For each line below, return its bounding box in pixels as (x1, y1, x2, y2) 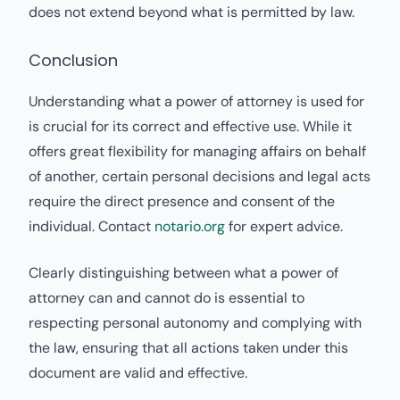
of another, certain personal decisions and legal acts (29, 167, 371, 186)
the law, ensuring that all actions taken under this (29, 338, 348, 357)
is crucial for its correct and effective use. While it (29, 117, 352, 136)
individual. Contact (29, 217, 154, 236)
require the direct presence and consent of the (29, 192, 335, 211)
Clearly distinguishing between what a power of (29, 263, 338, 282)
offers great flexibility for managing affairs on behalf (29, 142, 366, 161)
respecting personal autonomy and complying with (29, 313, 362, 332)
